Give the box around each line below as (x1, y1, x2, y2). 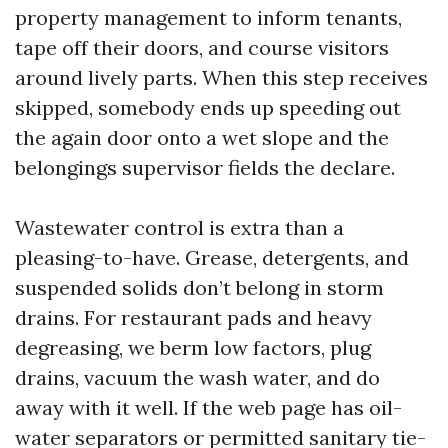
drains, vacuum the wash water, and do (15, 365, 380, 390)
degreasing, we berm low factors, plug (15, 335, 371, 360)
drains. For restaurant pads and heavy (15, 305, 372, 330)
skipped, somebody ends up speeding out (15, 95, 401, 120)
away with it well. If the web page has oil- (15, 395, 402, 420)
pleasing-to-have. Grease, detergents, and (15, 245, 409, 270)
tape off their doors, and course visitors (15, 35, 389, 60)
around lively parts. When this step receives (15, 65, 428, 90)
